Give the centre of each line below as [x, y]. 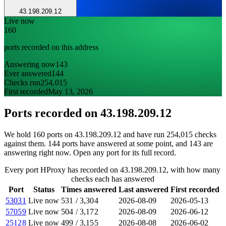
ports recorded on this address [51, 47]
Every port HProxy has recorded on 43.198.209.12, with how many [112, 169]
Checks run [22, 83]
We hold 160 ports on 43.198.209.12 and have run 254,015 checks [110, 134]
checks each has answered [112, 179]
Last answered [144, 189]
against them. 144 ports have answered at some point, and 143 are [108, 143]
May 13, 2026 [70, 92]
